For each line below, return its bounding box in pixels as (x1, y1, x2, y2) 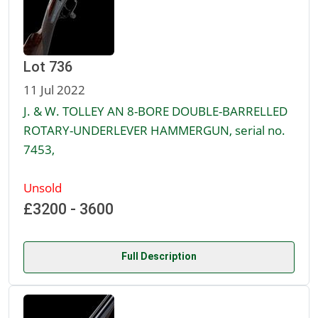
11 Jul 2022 (23, 81, 85, 99)
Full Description (121, 251, 197, 263)
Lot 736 (23, 58, 72, 76)
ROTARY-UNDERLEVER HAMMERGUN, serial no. (23, 121, 285, 139)
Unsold (23, 179, 62, 197)
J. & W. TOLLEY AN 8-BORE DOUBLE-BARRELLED (23, 102, 287, 120)
